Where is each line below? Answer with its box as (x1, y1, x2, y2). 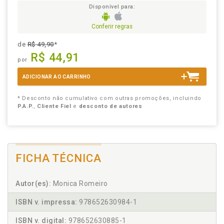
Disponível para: (88, 3, 135, 10)
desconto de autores (78, 103, 142, 110)
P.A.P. (17, 103, 33, 110)
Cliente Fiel (37, 103, 71, 110)
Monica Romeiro (51, 179, 108, 188)
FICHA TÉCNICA (15, 152, 101, 165)
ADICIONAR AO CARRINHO (22, 74, 91, 80)
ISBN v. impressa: (15, 198, 77, 206)
